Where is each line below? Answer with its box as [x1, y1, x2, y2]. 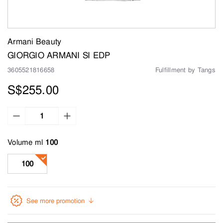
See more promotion [26, 196, 85, 205]
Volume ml [7, 137, 43, 147]
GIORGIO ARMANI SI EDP [7, 50, 111, 61]
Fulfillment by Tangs [155, 66, 216, 74]
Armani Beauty [7, 36, 62, 47]
